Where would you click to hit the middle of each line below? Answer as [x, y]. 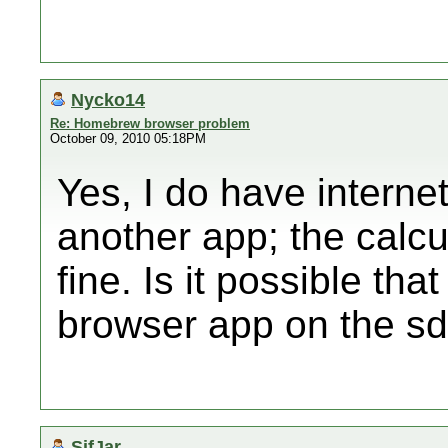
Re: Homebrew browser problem [150, 123]
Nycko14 [108, 99]
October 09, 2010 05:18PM [128, 138]
